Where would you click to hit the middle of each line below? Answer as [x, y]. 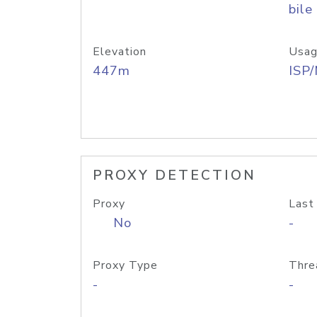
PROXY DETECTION [174, 175]
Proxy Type [125, 265]
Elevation [120, 52]
